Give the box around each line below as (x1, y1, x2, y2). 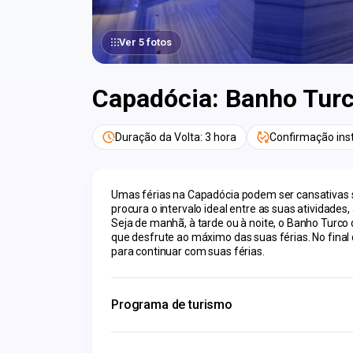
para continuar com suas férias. (111, 245, 265, 258)
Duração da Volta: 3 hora (115, 131, 236, 143)
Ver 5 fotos (119, 36, 172, 48)
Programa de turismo (111, 297, 232, 312)
